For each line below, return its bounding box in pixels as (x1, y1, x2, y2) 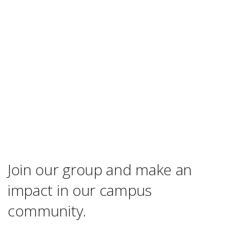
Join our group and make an (8, 159, 192, 180)
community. (8, 200, 86, 221)
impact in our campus (8, 179, 152, 200)
